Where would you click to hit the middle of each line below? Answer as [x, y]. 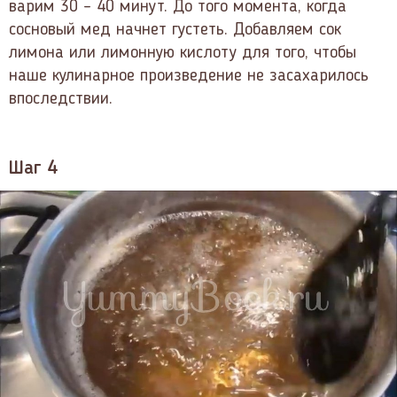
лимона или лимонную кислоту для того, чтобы [183, 53]
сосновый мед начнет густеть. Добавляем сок [175, 30]
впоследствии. [61, 99]
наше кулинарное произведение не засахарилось [189, 76]
